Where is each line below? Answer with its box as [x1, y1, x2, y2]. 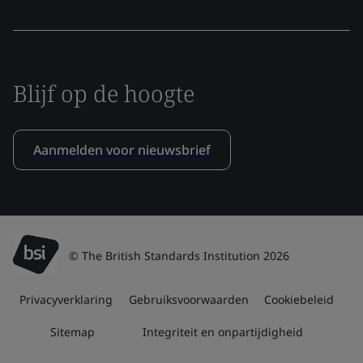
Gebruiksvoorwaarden [128, 291, 249, 307]
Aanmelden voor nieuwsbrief [33, 140, 211, 159]
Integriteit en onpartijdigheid [142, 323, 303, 340]
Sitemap [50, 323, 96, 340]
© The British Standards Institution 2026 [69, 247, 289, 263]
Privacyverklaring [19, 291, 113, 307]
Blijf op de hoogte [13, 77, 194, 109]
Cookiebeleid [264, 291, 335, 307]
